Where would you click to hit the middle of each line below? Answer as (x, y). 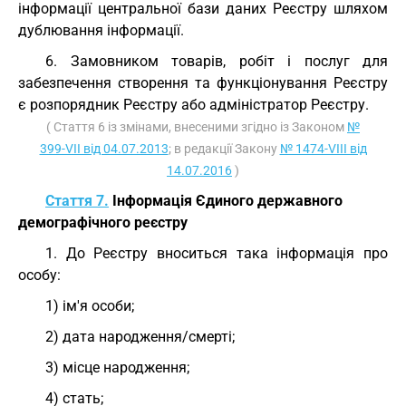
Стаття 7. (77, 201)
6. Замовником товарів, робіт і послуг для (217, 61)
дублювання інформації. (101, 30)
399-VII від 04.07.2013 (104, 149)
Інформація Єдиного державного (226, 201)
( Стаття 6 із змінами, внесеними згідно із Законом (197, 127)
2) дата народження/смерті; (140, 337)
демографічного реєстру (103, 222)
